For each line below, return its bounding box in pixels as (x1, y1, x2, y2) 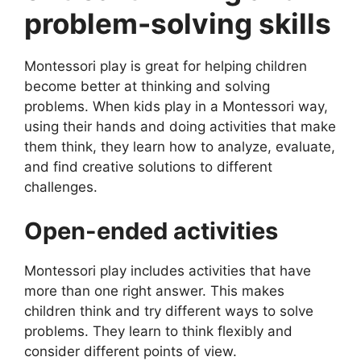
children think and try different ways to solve (24, 303, 313, 320)
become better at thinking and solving (24, 77, 270, 94)
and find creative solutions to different (24, 158, 272, 175)
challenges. (24, 178, 98, 195)
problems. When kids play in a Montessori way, (24, 98, 328, 114)
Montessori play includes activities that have (24, 263, 311, 280)
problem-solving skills (24, 6, 331, 40)
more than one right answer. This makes (24, 283, 284, 300)
